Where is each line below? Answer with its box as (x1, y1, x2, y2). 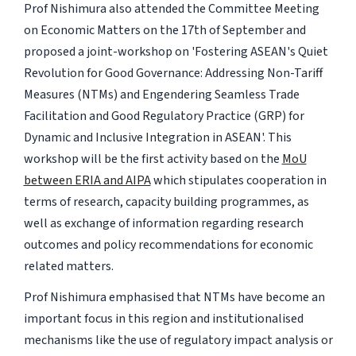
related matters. (23, 257, 114, 276)
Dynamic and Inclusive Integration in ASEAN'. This (23, 129, 292, 147)
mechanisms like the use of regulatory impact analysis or (23, 331, 333, 350)
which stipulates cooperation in (150, 172, 327, 190)
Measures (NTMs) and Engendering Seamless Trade (23, 86, 300, 104)
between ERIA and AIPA (23, 172, 151, 190)
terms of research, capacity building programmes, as (23, 193, 309, 211)
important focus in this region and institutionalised (23, 310, 304, 328)
